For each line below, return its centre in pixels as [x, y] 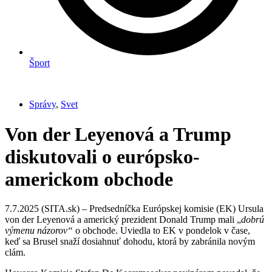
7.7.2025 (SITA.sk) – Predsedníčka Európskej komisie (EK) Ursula [134, 209]
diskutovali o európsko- [102, 156]
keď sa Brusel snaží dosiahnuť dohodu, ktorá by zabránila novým [130, 242]
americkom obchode [89, 179]
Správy [42, 104]
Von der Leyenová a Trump [118, 134]
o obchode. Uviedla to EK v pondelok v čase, [161, 231]
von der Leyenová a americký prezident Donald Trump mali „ [123, 220]
